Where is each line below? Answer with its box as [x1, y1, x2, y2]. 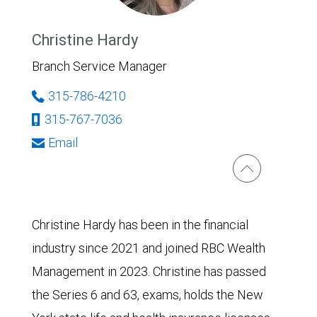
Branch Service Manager [32, 58, 167, 74]
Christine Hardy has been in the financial [32, 217, 248, 233]
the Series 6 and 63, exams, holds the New [32, 287, 263, 303]
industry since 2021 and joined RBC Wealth [32, 240, 265, 256]
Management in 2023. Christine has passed [32, 263, 266, 279]
